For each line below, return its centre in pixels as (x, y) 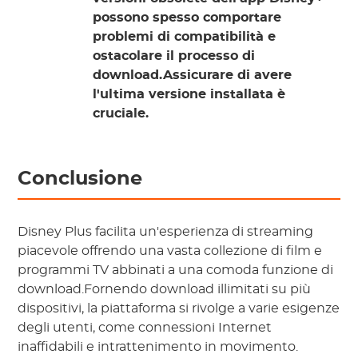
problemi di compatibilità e (185, 37)
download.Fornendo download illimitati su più (165, 290)
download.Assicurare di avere (193, 76)
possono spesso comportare (187, 18)
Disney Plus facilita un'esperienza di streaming (166, 232)
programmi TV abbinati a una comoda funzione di (176, 270)
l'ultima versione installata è (189, 95)
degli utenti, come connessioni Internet (145, 328)
